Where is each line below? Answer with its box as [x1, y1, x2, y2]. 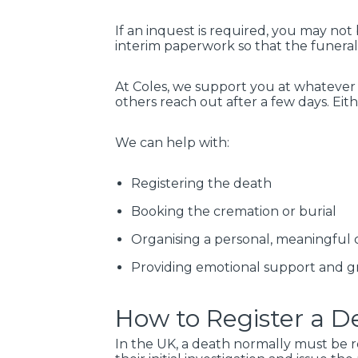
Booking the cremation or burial [131, 203, 336, 219]
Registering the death [131, 175, 272, 191]
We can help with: [115, 134, 229, 150]
